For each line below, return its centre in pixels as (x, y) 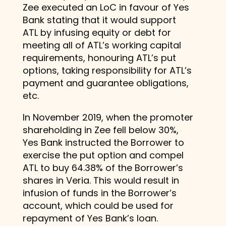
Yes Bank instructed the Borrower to (103, 142)
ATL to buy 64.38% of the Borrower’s (103, 167)
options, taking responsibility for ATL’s (107, 70)
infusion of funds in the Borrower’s (99, 193)
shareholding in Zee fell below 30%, (100, 130)
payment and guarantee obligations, (105, 83)
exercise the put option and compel (103, 155)
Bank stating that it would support (99, 20)
